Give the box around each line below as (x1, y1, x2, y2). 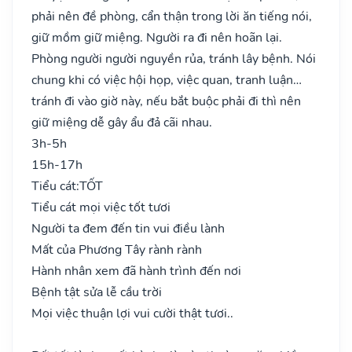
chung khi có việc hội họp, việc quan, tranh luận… (31, 71, 302, 89)
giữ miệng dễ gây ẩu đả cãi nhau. (31, 113, 212, 131)
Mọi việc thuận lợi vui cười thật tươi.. (31, 304, 233, 322)
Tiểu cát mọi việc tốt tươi (31, 198, 170, 216)
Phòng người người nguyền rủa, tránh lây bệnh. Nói (31, 49, 316, 68)
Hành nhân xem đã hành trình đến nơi (31, 262, 241, 280)
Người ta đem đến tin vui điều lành (31, 219, 225, 237)
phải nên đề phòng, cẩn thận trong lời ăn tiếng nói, (31, 7, 312, 25)
